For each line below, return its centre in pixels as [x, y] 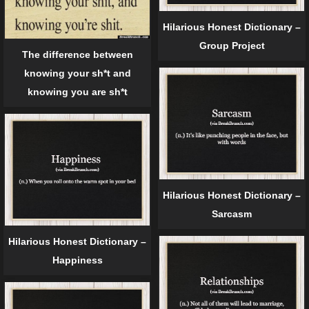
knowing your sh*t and [77, 73]
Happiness [77, 260]
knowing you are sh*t [77, 92]
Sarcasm [232, 214]
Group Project [232, 46]
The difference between [77, 55]
